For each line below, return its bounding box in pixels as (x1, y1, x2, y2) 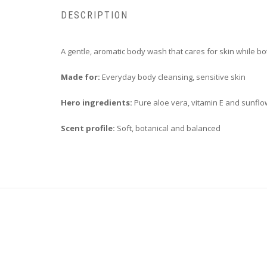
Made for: (61, 72, 100, 83)
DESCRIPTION (61, 10, 128, 21)
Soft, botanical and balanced (117, 123, 221, 134)
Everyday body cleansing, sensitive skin (102, 72, 246, 83)
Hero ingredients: (61, 97, 132, 108)
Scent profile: (61, 123, 115, 134)
